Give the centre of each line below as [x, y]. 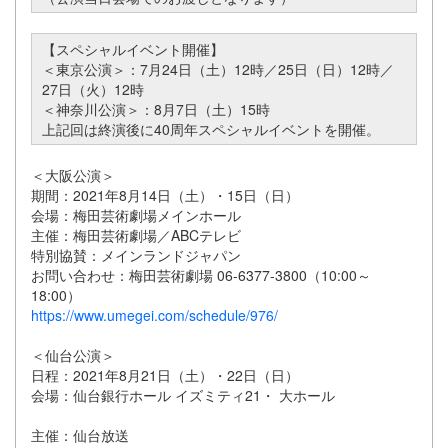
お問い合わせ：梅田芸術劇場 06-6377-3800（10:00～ [201, 275]
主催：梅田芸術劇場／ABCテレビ [136, 235]
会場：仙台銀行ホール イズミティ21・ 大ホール [183, 395]
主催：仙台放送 [80, 435]
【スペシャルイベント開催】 [133, 49]
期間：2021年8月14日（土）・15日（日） [165, 195]
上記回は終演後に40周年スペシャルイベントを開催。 [215, 129]
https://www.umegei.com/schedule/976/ [154, 315]
